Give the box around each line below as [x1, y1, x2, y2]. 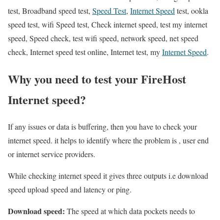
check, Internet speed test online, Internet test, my [8, 47, 162, 57]
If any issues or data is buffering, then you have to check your [8, 121, 197, 132]
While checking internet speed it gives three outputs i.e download [8, 170, 208, 181]
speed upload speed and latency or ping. [8, 184, 132, 195]
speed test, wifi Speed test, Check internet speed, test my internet [8, 19, 207, 30]
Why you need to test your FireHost [8, 70, 186, 88]
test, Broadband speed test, [8, 5, 92, 16]
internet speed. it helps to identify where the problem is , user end [8, 135, 209, 146]
